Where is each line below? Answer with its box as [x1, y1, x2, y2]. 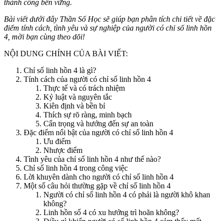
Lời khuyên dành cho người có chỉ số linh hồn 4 [24, 173, 174, 182]
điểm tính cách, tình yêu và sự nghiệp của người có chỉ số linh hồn [4, 24, 212, 33]
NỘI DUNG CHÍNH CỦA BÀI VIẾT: [4, 49, 128, 58]
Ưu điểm [43, 137, 71, 146]
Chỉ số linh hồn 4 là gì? [24, 66, 96, 75]
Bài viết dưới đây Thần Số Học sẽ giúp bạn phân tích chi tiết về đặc [4, 15, 215, 24]
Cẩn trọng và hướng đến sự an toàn [43, 119, 153, 128]
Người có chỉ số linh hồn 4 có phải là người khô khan [43, 190, 210, 199]
